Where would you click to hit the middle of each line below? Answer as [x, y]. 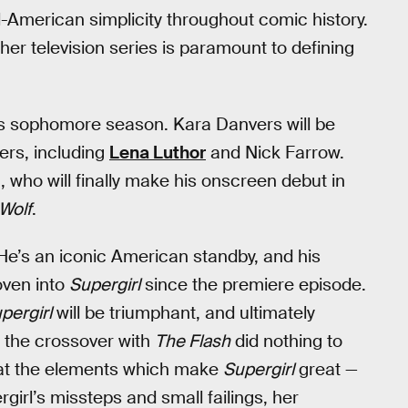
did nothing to [286, 342]
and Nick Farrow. [275, 152]
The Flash [193, 342]
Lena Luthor [158, 152]
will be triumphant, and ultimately [184, 313]
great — [326, 370]
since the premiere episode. [253, 285]
